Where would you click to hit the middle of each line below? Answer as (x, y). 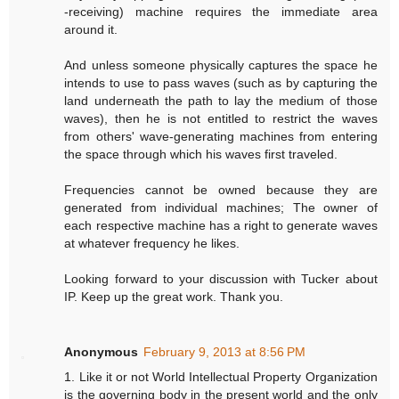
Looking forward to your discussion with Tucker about (221, 278)
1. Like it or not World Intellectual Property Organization (221, 376)
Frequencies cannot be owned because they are (221, 189)
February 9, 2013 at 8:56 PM (225, 351)
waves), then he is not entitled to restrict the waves (221, 118)
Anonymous (102, 351)
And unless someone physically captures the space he (221, 65)
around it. (91, 29)
